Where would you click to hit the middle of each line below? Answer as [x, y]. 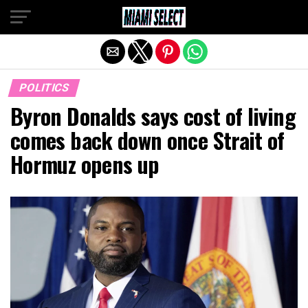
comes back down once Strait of [147, 140]
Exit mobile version [154, 16]
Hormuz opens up [85, 164]
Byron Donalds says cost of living [153, 116]
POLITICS [44, 88]
